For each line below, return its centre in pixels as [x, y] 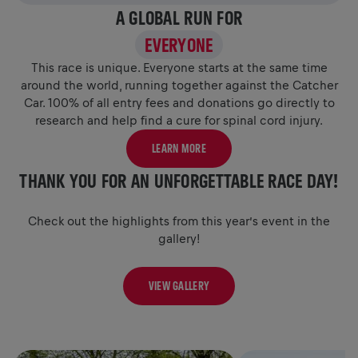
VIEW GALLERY [179, 285]
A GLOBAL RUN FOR [179, 17]
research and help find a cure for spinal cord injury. [179, 120]
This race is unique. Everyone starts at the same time [179, 67]
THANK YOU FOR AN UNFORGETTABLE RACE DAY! [179, 180]
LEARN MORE [179, 148]
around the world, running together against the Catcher [179, 85]
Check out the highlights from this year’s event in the [179, 221]
